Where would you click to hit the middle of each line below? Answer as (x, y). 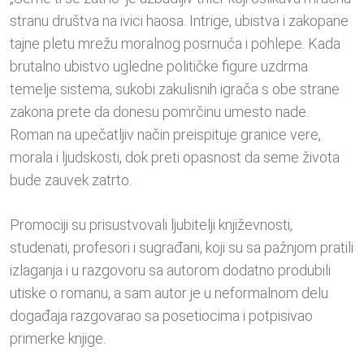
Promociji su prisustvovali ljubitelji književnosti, (151, 224)
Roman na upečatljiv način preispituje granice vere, (165, 134)
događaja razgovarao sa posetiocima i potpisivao (161, 315)
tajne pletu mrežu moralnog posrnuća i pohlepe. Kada (175, 43)
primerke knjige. (58, 338)
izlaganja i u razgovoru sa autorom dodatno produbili (170, 270)
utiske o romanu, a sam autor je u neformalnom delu (169, 292)
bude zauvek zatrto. (71, 180)
